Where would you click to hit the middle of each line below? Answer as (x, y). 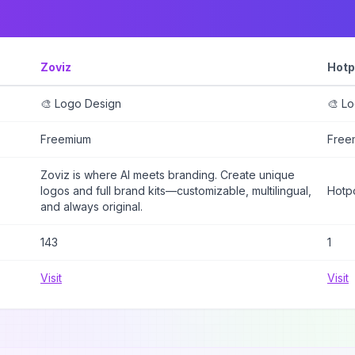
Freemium (66, 139)
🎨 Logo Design (81, 103)
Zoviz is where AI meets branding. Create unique (168, 175)
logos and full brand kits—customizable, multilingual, (176, 191)
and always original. (92, 206)
